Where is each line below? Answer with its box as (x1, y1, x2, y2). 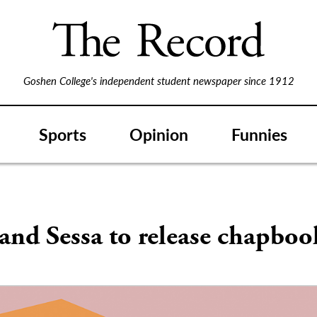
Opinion (129, 122, 188, 146)
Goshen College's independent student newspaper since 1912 (23, 73, 294, 88)
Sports (39, 122, 86, 146)
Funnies (231, 122, 287, 146)
